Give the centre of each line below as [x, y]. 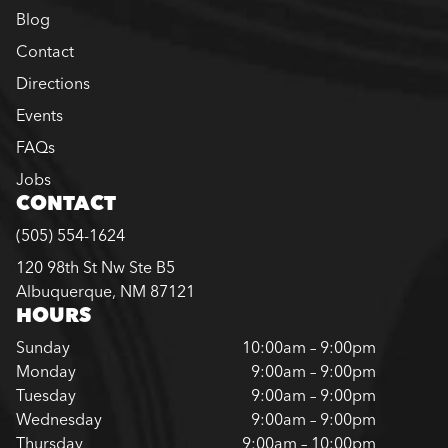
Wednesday [59, 418]
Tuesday [46, 394]
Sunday [43, 346]
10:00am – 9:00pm [308, 346]
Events [39, 114]
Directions [53, 82]
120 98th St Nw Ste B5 [95, 266]
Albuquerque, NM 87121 [105, 290]
